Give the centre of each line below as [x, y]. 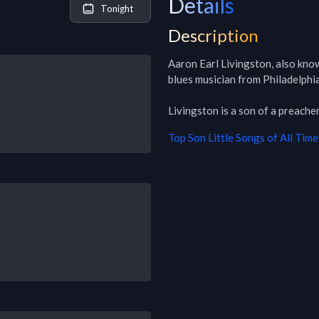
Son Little [211, 137]
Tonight [117, 8]
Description [213, 35]
